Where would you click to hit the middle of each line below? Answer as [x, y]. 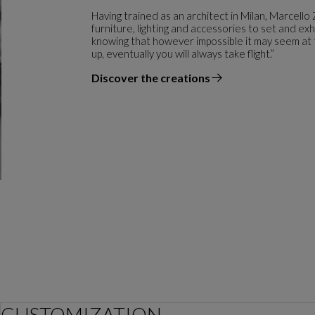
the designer [124, 84]
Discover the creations [151, 77]
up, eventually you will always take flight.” [183, 53]
